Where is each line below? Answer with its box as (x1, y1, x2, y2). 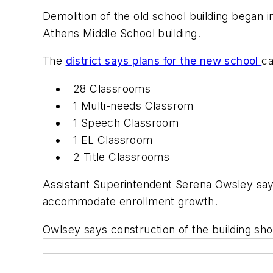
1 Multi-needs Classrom (73, 99, 194, 112)
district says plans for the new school (65, 54, 262, 68)
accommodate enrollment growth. (43, 195, 218, 208)
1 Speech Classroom (73, 116, 179, 129)
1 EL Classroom (73, 133, 153, 146)
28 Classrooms (73, 82, 151, 95)
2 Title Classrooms (73, 150, 170, 163)
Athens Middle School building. (43, 26, 200, 40)
